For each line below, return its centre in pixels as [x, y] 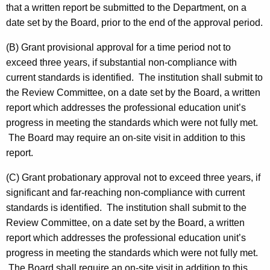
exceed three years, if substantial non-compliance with [121, 63]
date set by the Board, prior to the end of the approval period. [134, 23]
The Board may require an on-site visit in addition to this [126, 138]
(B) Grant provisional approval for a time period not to [118, 48]
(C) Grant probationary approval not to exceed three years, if [133, 178]
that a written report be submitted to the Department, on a [126, 8]
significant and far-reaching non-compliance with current [125, 193]
